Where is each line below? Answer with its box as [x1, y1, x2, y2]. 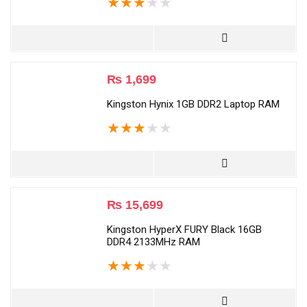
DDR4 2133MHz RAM [107, 236, 200, 248]
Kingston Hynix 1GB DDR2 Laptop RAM [107, 98, 280, 110]
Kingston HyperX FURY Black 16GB [107, 223, 262, 236]
